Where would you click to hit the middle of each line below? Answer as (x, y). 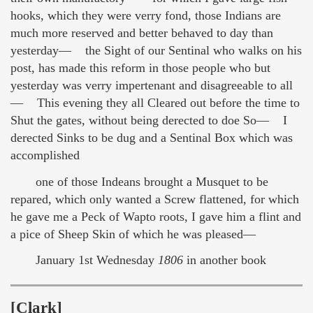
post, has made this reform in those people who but (140, 68)
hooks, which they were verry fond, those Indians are (146, 16)
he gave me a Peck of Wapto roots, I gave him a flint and (156, 216)
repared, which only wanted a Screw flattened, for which (155, 199)
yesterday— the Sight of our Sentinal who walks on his (156, 51)
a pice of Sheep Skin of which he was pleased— (133, 234)
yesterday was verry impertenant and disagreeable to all (152, 86)
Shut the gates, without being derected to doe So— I (149, 121)
